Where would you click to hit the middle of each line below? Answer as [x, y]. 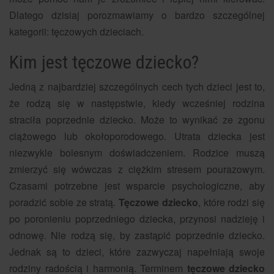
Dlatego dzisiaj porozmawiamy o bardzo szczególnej [137, 15]
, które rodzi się [231, 202]
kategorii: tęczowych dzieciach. [76, 31]
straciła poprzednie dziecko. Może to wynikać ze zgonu [137, 119]
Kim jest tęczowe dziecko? [104, 62]
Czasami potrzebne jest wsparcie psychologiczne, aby [137, 185]
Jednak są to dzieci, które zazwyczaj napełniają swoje [137, 251]
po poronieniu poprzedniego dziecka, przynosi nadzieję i [137, 218]
